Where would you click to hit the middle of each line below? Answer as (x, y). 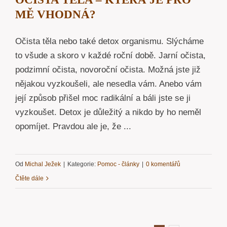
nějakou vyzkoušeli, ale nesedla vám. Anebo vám (108, 84)
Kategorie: (82, 164)
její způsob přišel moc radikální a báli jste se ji (103, 98)
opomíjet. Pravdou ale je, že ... (73, 127)
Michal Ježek (43, 164)
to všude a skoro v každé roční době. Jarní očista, (110, 56)
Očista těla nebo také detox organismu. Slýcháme (109, 42)
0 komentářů (163, 164)
